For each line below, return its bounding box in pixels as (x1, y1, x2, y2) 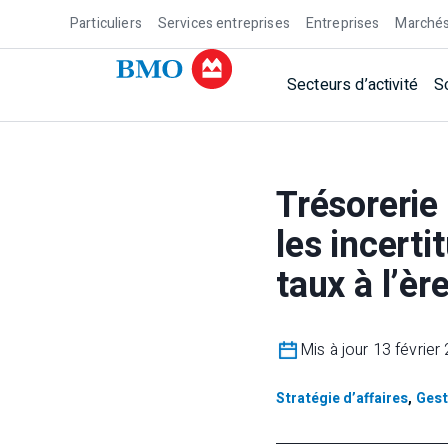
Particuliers (70, 13, 142, 34)
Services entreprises (157, 13, 290, 34)
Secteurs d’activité (287, 73, 418, 97)
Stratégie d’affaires (276, 388, 408, 409)
